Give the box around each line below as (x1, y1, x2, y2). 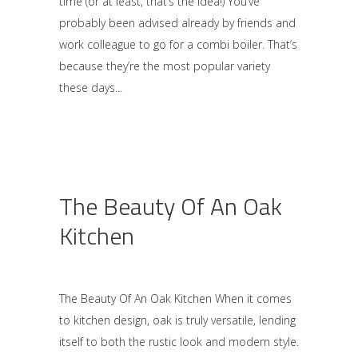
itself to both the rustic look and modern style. (59, 334, 299, 349)
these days (59, 80, 115, 95)
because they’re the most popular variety (59, 58, 270, 74)
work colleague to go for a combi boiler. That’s (59, 37, 297, 52)
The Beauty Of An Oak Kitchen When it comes (59, 291, 292, 306)
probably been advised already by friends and (59, 15, 296, 30)
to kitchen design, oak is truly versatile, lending (59, 312, 296, 328)
